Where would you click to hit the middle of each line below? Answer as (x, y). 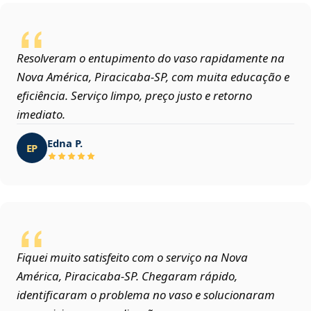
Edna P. (65, 143)
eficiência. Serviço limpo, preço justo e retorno (134, 96)
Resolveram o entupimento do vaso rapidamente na (151, 58)
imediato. (41, 115)
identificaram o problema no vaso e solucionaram (146, 295)
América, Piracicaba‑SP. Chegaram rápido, (127, 276)
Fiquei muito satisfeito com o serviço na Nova (132, 258)
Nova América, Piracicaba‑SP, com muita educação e (153, 77)
